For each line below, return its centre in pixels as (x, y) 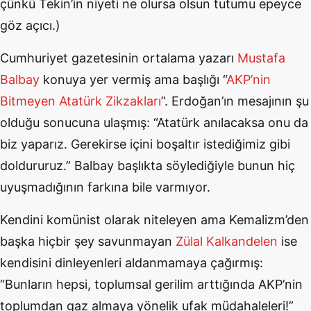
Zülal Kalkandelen (227, 241)
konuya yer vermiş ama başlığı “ (133, 79)
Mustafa (261, 58)
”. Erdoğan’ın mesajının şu (235, 101)
